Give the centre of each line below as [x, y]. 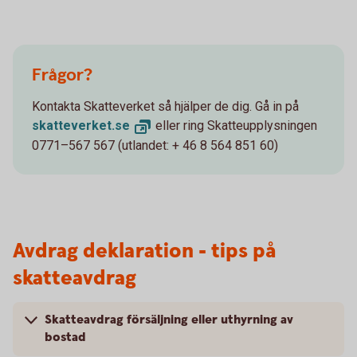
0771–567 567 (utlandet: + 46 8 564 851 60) [155, 146]
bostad [65, 338]
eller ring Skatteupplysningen [235, 126]
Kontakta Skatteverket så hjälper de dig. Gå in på [165, 107]
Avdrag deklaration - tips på [144, 252]
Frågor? [62, 76]
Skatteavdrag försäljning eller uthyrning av [169, 320]
